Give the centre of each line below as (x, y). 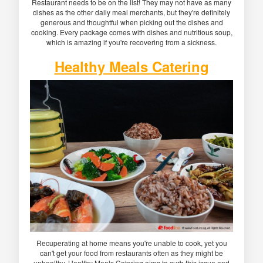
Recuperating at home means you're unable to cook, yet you (131, 243)
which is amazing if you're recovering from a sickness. (131, 42)
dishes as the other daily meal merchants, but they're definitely (131, 12)
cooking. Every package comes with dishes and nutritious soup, (131, 32)
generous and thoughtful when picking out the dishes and (131, 22)
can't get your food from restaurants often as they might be (131, 253)
